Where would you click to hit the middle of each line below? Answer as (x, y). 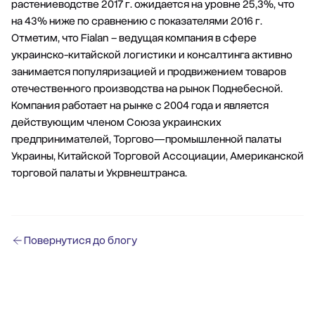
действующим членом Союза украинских (116, 122)
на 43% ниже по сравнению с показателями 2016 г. (137, 21)
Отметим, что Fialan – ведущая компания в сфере (134, 38)
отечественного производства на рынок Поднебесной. (147, 89)
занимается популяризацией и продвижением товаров (149, 72)
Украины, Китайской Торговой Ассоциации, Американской (157, 156)
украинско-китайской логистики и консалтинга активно (152, 55)
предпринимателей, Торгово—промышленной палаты (146, 139)
